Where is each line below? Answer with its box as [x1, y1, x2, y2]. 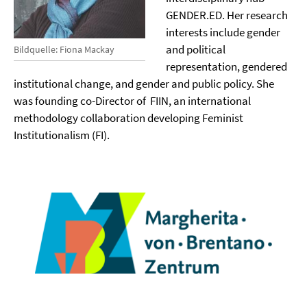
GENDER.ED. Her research [165, 8, 288, 23]
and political [165, 42, 225, 57]
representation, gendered [165, 59, 287, 74]
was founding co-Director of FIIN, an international [14, 93, 251, 108]
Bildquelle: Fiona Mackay [14, 42, 114, 56]
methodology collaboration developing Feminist [14, 110, 243, 125]
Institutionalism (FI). [14, 127, 112, 143]
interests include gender [165, 25, 280, 40]
